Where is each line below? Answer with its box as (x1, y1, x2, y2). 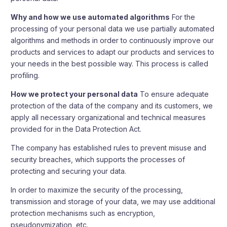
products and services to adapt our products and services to (11, 48, 215, 56)
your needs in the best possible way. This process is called (11, 59, 209, 68)
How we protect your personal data (11, 90, 138, 98)
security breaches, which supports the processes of (11, 155, 185, 164)
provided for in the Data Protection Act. (11, 125, 142, 133)
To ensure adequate (138, 90, 209, 98)
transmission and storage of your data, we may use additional (11, 197, 216, 206)
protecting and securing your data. (11, 167, 127, 175)
